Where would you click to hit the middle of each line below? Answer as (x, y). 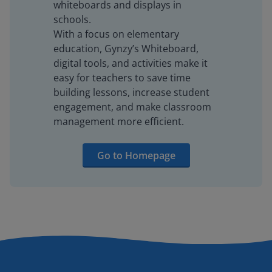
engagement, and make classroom (132, 107)
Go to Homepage (136, 155)
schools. (72, 19)
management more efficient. (119, 121)
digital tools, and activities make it (131, 63)
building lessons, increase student (131, 92)
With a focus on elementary (116, 34)
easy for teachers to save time (122, 78)
